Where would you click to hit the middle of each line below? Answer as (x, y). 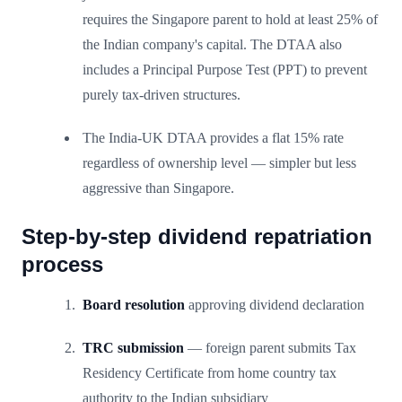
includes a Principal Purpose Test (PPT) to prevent (225, 69)
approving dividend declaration (275, 304)
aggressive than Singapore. (158, 188)
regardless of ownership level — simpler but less (219, 162)
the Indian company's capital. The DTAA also (212, 44)
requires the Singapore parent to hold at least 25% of (230, 19)
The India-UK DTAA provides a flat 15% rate (213, 137)
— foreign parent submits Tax (270, 347)
